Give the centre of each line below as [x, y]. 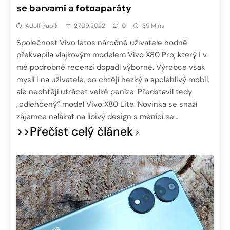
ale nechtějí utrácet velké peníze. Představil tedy [104, 92]
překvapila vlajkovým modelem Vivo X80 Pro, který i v [112, 55]
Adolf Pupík [42, 25]
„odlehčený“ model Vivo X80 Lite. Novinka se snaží [107, 104]
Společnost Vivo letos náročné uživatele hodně [102, 42]
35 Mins [153, 25]
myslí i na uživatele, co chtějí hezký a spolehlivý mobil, [113, 79]
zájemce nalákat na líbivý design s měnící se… [97, 116]
